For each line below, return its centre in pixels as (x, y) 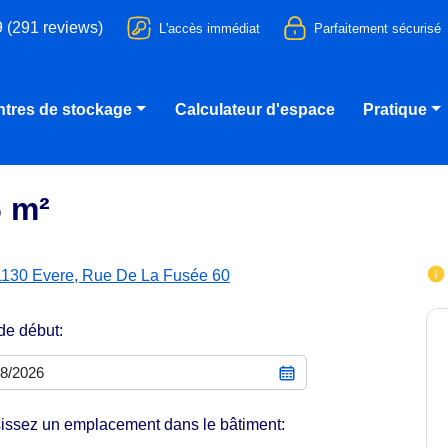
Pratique (395, 110)
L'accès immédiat (209, 28)
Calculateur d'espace (254, 110)
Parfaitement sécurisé (378, 28)
